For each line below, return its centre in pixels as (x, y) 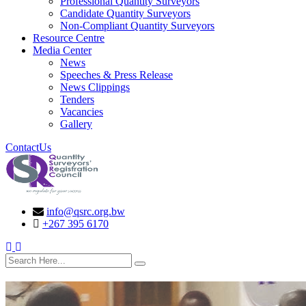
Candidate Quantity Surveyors (125, 14)
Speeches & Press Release (116, 75)
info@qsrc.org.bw (86, 212)
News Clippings (95, 87)
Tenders (77, 100)
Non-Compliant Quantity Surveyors (137, 26)
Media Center (62, 51)
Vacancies (82, 112)
